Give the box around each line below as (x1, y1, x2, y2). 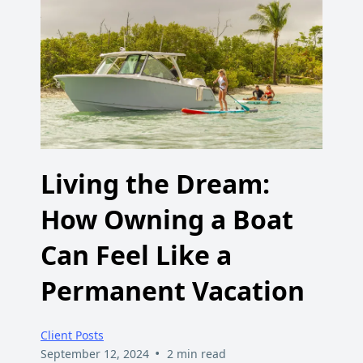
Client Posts (41, 327, 104, 344)
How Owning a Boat (41, 201, 293, 237)
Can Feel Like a (41, 237, 232, 272)
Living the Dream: (41, 165, 270, 201)
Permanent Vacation (41, 272, 305, 308)
